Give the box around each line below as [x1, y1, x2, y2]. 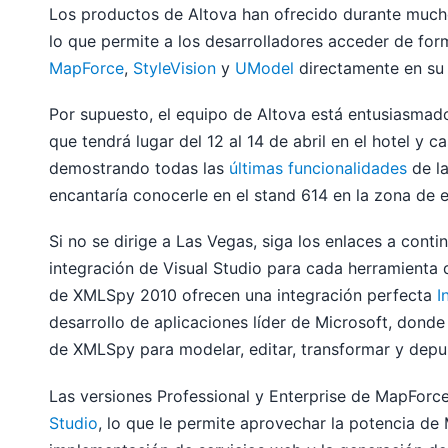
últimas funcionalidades [229, 158, 408, 179]
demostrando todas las [49, 158, 230, 179]
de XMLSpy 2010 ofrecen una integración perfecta [49, 285, 438, 306]
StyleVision [133, 58, 217, 79]
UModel [235, 58, 295, 79]
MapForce [49, 58, 125, 79]
